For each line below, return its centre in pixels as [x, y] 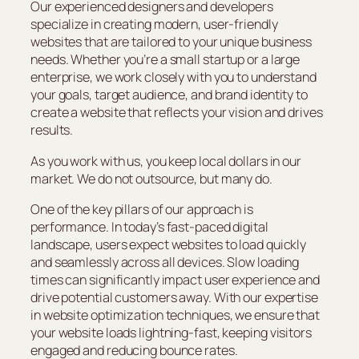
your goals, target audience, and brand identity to [169, 95]
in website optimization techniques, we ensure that [175, 315]
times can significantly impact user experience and [175, 279]
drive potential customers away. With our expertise [174, 297]
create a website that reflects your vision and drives [177, 113]
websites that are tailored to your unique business [171, 42]
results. [52, 130]
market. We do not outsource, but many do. [151, 178]
